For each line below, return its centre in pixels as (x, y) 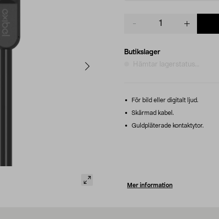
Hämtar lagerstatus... (166, 64)
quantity (137, 28)
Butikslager (142, 52)
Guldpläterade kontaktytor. (167, 125)
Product (137, 18)
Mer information (150, 185)
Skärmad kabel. (152, 113)
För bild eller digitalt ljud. (164, 100)
